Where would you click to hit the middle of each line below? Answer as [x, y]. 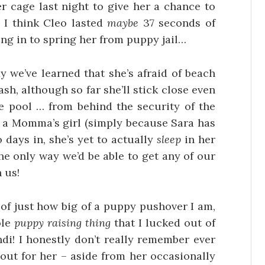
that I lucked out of [163, 222]
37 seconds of [177, 23]
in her [198, 140]
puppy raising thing [62, 222]
